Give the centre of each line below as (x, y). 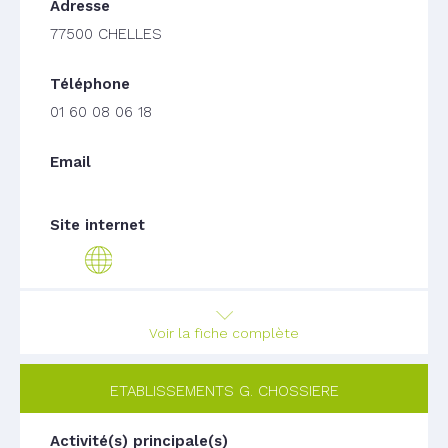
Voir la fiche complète (224, 333)
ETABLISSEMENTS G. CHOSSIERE (224, 391)
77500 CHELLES (106, 34)
